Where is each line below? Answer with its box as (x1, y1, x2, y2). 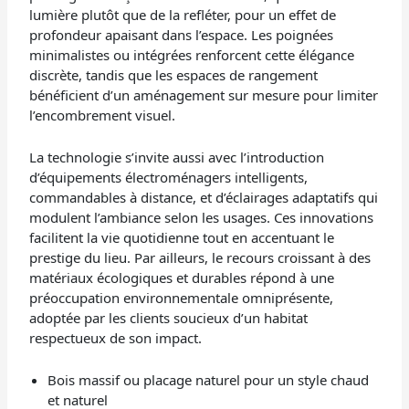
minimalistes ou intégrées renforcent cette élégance (29, 46, 355, 65)
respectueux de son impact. (29, 329, 203, 348)
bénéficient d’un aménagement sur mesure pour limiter (29, 86, 379, 105)
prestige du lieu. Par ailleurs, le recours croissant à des (29, 248, 372, 267)
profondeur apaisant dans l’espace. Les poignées (29, 26, 334, 45)
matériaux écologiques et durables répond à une (29, 268, 335, 288)
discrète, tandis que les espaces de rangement (29, 66, 319, 85)
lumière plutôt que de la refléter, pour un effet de (29, 5, 337, 25)
